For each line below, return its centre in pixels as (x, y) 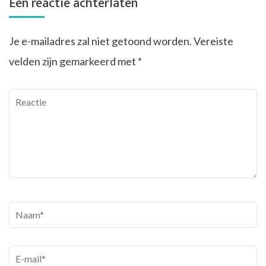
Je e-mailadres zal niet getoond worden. (100, 41)
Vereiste (213, 41)
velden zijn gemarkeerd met (73, 61)
